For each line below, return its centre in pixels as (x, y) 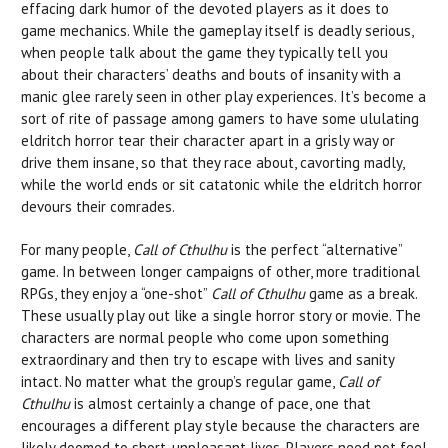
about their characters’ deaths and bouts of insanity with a (211, 74)
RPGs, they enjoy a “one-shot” (116, 293)
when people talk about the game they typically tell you (204, 52)
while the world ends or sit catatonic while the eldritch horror (221, 184)
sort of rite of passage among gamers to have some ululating (220, 118)
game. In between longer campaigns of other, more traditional (220, 271)
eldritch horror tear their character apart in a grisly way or (208, 140)
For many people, (77, 249)
